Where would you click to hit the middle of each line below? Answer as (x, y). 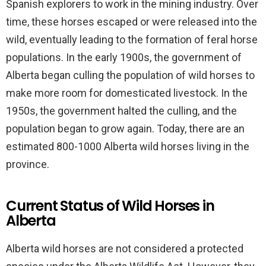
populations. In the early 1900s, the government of (124, 57)
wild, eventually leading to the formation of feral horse (132, 39)
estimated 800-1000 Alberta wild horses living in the (128, 146)
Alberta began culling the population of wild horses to (130, 75)
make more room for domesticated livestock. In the (127, 93)
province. (28, 164)
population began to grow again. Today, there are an (125, 129)
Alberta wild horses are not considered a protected (125, 248)
